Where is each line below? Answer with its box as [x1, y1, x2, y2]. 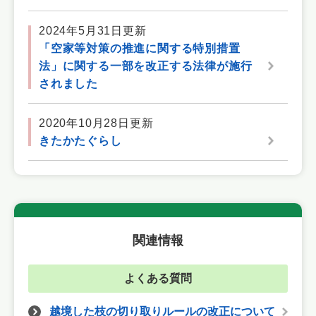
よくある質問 [124, 272, 192, 284]
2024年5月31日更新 [39, 25, 147, 37]
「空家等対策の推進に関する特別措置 [39, 42, 241, 54]
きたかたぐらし [39, 135, 122, 147]
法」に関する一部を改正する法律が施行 [39, 60, 253, 72]
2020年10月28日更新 [39, 117, 154, 129]
